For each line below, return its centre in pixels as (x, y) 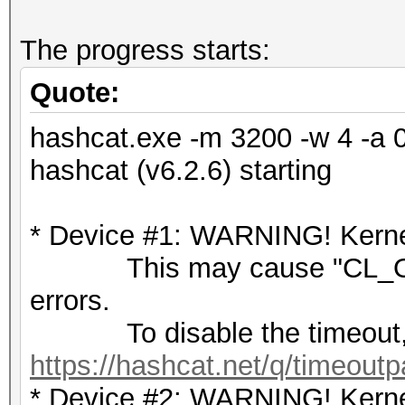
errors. (70, 301)
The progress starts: (145, 50)
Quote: (75, 93)
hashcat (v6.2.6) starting (181, 170)
